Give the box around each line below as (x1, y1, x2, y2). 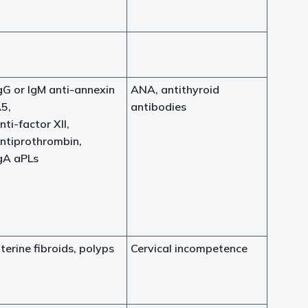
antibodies (131, 100, 186, 113)
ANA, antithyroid (131, 82, 219, 96)
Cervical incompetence (131, 241, 247, 255)
